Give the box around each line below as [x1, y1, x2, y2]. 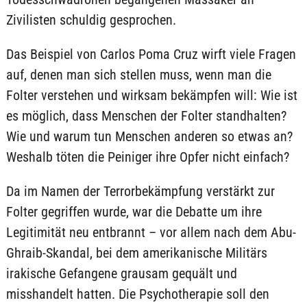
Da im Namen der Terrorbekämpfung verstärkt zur [5, 183, 275, 199]
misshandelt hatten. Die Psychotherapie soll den [5, 286, 269, 302]
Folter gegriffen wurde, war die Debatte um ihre [5, 204, 262, 220]
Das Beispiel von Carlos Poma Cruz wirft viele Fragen [5, 46, 296, 62]
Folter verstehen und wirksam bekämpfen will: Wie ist [5, 87, 297, 103]
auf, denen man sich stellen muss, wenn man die [5, 66, 271, 83]
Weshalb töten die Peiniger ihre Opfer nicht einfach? [5, 149, 289, 165]
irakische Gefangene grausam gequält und [5, 265, 237, 282]
